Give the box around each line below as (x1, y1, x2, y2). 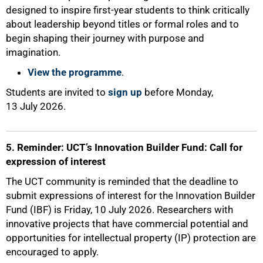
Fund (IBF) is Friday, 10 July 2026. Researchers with (6, 204, 233, 215)
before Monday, (142, 86, 213, 98)
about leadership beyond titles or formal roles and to (6, 18, 239, 30)
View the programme (28, 66, 122, 78)
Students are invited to (6, 86, 108, 98)
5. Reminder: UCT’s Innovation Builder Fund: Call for (6, 141, 242, 153)
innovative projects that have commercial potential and (6, 218, 248, 230)
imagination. (6, 46, 60, 58)
